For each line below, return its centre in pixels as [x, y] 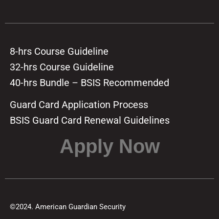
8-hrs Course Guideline [59, 52]
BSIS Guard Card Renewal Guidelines [90, 120]
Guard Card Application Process [79, 105]
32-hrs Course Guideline [62, 67]
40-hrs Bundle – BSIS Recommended [89, 83]
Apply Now [109, 146]
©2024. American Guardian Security [68, 207]
